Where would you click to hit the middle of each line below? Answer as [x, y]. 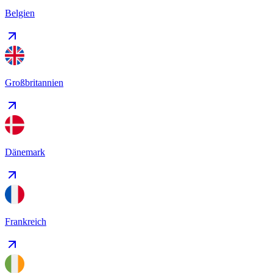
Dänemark [25, 152]
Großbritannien [34, 82]
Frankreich [26, 221]
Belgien [20, 13]
